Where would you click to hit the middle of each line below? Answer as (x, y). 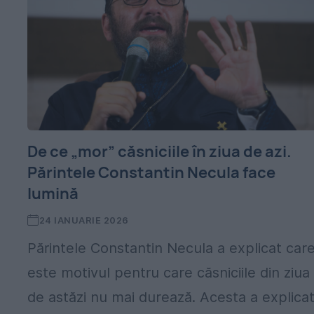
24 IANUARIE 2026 (84, 220)
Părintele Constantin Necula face (152, 172)
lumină (53, 193)
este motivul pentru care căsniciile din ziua (169, 273)
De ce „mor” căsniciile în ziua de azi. (160, 151)
